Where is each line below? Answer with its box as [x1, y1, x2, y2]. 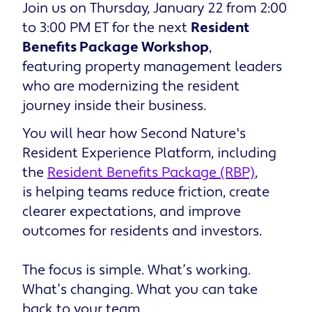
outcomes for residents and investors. [22, 222, 262, 241]
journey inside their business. [22, 97, 206, 116]
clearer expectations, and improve [22, 203, 241, 221]
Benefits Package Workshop [22, 38, 209, 57]
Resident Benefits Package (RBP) [47, 164, 255, 182]
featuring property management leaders [22, 58, 282, 77]
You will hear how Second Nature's [22, 125, 246, 143]
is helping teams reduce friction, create [22, 183, 270, 202]
